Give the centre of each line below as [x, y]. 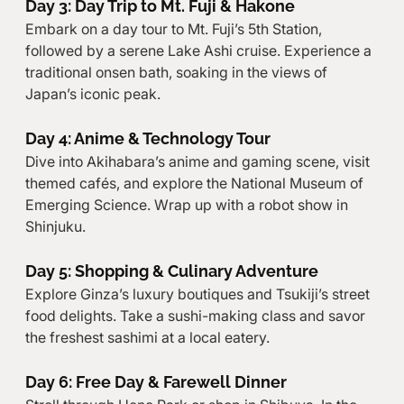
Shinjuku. [55, 226]
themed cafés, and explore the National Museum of [196, 183]
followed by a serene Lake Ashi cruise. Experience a [200, 50]
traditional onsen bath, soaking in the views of [178, 72]
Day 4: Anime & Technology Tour [147, 138]
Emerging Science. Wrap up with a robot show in [188, 204]
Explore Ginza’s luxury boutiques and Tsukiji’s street [199, 294]
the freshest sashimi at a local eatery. [147, 337]
